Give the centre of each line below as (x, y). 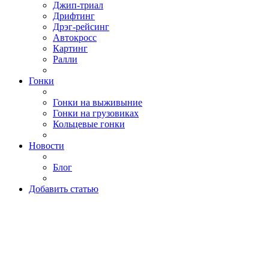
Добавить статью (64, 189)
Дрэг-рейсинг (81, 27)
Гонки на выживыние (98, 102)
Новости (47, 146)
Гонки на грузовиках (96, 113)
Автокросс (75, 38)
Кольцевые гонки (89, 124)
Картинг (70, 48)
